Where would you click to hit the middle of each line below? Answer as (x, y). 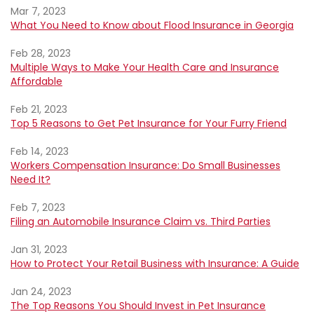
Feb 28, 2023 (41, 53)
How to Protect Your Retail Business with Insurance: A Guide (155, 264)
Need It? (30, 179)
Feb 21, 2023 (39, 109)
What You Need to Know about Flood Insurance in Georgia (152, 25)
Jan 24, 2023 (41, 292)
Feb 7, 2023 (38, 207)
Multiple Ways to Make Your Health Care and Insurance (145, 67)
